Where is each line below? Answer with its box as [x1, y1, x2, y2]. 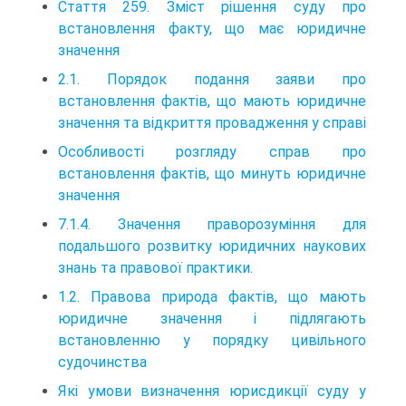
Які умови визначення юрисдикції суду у [58, 382, 366, 400]
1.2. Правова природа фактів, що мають [58, 287, 366, 305]
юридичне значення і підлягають [58, 309, 366, 327]
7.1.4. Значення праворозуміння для [58, 215, 366, 233]
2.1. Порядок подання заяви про [58, 70, 366, 88]
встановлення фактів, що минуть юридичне [58, 164, 366, 182]
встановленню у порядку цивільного [58, 331, 366, 349]
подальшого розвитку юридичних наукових [58, 237, 366, 255]
